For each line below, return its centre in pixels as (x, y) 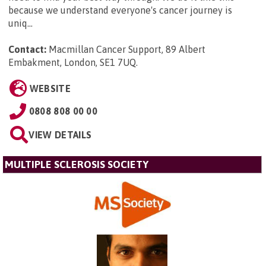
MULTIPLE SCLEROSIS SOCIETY (77, 164)
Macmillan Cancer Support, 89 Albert (127, 49)
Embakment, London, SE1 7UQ (72, 62)
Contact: (27, 49)
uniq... (20, 23)
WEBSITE (50, 88)
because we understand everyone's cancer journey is (120, 10)
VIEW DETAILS (60, 134)
